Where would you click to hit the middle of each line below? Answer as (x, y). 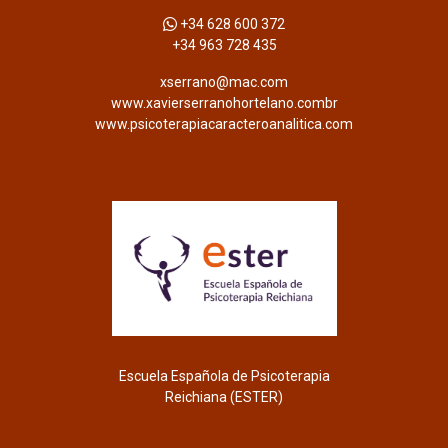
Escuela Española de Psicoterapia (224, 376)
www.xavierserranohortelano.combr (224, 103)
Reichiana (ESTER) (224, 397)
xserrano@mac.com (224, 82)
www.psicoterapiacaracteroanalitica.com (224, 124)
